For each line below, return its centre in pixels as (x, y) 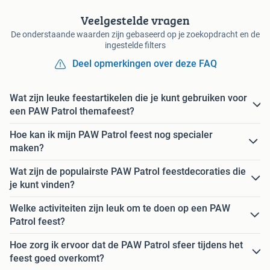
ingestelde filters (135, 46)
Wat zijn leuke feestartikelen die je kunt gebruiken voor (128, 98)
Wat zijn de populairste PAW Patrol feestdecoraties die (128, 172)
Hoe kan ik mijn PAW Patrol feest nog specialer (111, 135)
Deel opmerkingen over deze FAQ (145, 64)
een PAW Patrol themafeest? (72, 111)
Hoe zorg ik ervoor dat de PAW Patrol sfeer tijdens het (126, 245)
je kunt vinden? (42, 185)
